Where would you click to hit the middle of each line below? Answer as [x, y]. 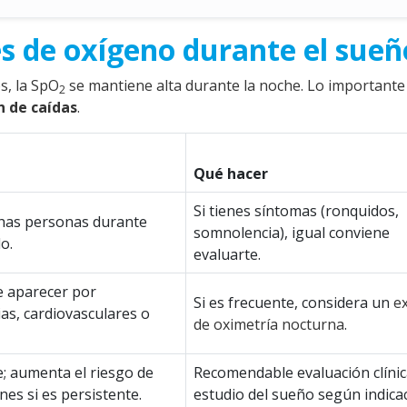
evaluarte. [227, 254]
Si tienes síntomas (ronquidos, [296, 211]
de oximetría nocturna [269, 324]
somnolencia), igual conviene [292, 233]
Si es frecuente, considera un [293, 303]
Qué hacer [231, 174]
